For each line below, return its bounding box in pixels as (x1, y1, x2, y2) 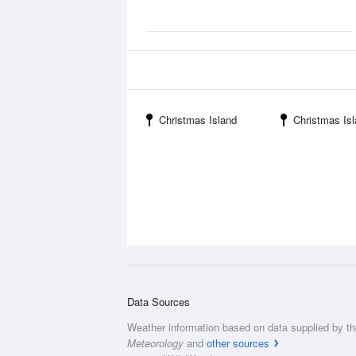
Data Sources (127, 294, 190, 309)
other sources (207, 335, 269, 350)
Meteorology (127, 335, 184, 350)
